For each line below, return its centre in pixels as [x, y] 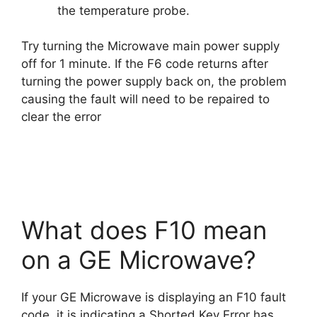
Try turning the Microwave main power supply [150, 46]
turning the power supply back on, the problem [154, 81]
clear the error [61, 117]
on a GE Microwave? [139, 259]
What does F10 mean [144, 230]
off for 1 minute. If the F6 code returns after [145, 64]
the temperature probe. [123, 10]
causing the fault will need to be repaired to [145, 99]
